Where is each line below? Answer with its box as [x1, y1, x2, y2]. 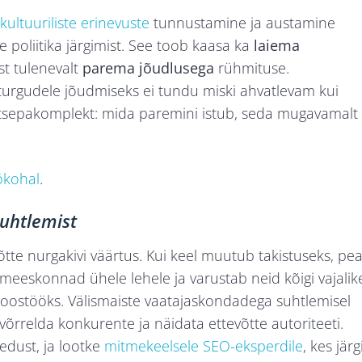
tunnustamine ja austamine [149, 13, 335, 33]
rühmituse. [214, 58, 289, 78]
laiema [254, 36, 300, 56]
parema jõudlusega [82, 58, 214, 78]
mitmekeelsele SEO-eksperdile [104, 336, 303, 356]
